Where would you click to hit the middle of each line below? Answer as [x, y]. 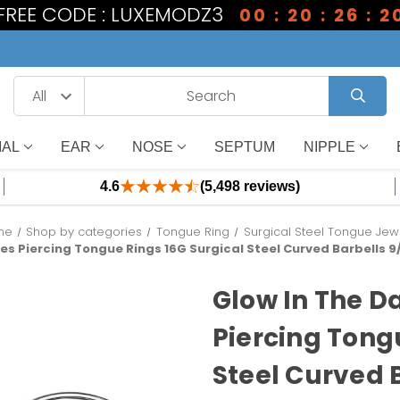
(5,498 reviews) [250, 186]
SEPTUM [244, 146]
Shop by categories [84, 232]
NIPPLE [329, 146]
